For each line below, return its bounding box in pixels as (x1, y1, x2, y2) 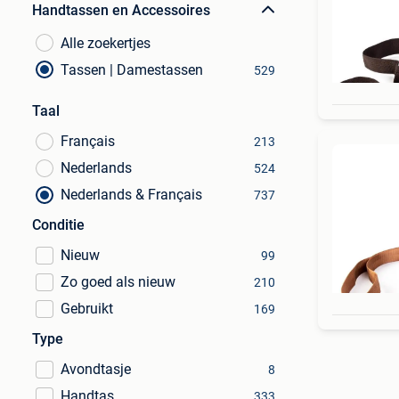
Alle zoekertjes (61, 35, 151, 52)
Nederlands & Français (61, 186, 202, 203)
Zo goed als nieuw (61, 273, 175, 290)
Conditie (32, 216, 85, 233)
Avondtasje (61, 361, 131, 378)
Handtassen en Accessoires (32, 2, 210, 19)
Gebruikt (61, 300, 113, 317)
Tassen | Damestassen (61, 61, 203, 78)
